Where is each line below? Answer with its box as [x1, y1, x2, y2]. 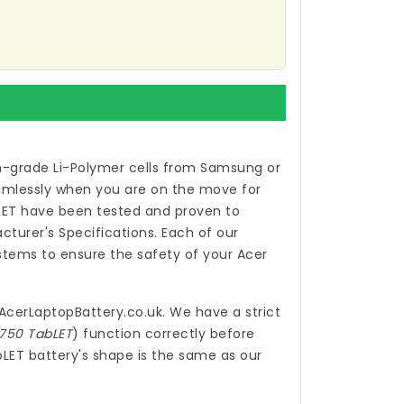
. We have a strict [162, 303, 280, 322]
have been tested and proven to [16, 202, 240, 221]
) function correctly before [72, 325, 255, 344]
